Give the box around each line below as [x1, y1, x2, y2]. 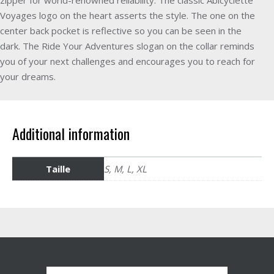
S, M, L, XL [104, 162, 147, 175]
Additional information [12, 122, 130, 144]
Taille [46, 162, 70, 175]
